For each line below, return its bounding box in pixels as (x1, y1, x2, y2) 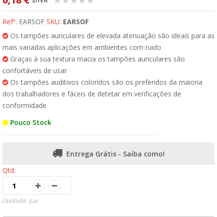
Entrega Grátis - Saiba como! (66, 149, 165, 158)
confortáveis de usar (2, 66, 67, 75)
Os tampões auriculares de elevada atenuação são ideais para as (8, 31, 215, 40)
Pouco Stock (8, 118, 51, 127)
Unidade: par (2, 197, 39, 204)
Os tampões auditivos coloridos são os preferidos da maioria (8, 77, 202, 87)
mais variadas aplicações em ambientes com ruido (2, 43, 161, 52)
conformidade (2, 101, 46, 110)
